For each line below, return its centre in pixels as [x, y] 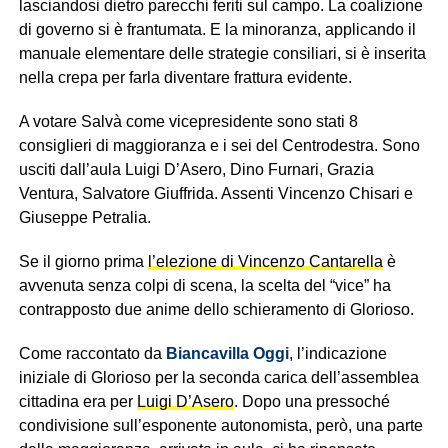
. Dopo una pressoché [311, 401]
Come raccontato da [92, 353]
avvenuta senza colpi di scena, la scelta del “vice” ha [204, 285]
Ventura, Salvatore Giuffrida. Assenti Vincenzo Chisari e [215, 193]
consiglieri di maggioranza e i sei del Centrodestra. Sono [219, 145]
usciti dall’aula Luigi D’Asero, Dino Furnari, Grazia [196, 169]
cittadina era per [77, 401]
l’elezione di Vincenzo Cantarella [265, 261]
